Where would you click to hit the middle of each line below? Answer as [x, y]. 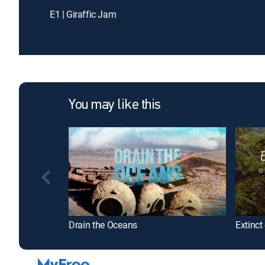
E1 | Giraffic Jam [83, 14]
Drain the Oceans [103, 224]
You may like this [115, 106]
